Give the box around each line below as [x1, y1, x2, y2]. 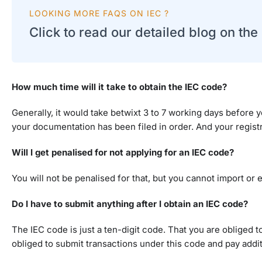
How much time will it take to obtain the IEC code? [12, 81, 227, 93]
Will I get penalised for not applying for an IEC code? [12, 147, 234, 158]
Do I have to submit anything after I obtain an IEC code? [12, 198, 248, 210]
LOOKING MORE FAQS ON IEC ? [29, 8, 169, 19]
